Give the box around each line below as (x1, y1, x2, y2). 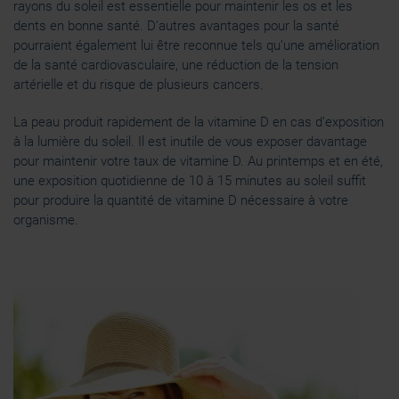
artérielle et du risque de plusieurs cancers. (13, 77, 264, 93)
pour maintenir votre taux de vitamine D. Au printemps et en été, (13, 153, 383, 169)
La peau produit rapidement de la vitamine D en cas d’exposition (13, 114, 384, 130)
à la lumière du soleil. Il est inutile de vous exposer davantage (13, 134, 367, 150)
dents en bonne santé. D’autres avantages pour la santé (13, 18, 339, 34)
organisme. (13, 212, 78, 228)
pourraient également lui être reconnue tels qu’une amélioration (13, 37, 379, 53)
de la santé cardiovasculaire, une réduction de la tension (13, 57, 338, 73)
